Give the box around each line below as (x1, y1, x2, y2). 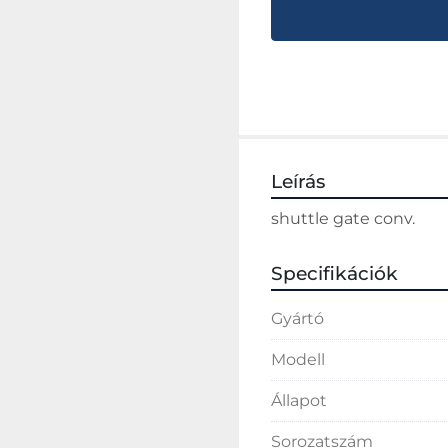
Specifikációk (271, 262, 398, 285)
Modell (271, 350, 325, 369)
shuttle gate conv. (271, 209, 415, 228)
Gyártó (271, 309, 324, 328)
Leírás (271, 170, 325, 193)
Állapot (271, 391, 327, 410)
